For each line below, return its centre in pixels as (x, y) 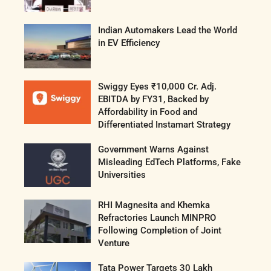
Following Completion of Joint (160, 231)
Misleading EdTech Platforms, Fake (170, 162)
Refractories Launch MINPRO (157, 218)
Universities (122, 175)
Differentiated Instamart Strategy (165, 124)
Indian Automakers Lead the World (168, 30)
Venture (114, 243)
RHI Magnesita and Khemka (154, 205)
